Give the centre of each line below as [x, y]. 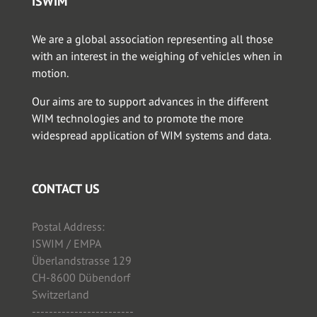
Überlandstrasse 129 [82, 260]
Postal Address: [68, 226]
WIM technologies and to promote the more [138, 118]
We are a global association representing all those [152, 39]
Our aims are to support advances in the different [150, 101]
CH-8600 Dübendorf [81, 277]
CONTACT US [66, 189]
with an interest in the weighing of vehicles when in [157, 56]
